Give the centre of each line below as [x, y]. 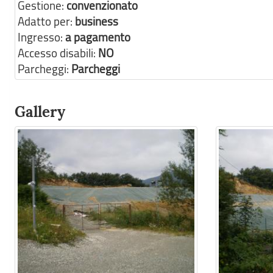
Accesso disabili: [58, 53]
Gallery [40, 112]
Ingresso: [41, 37]
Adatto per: [46, 21]
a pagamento [98, 37]
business [97, 21]
